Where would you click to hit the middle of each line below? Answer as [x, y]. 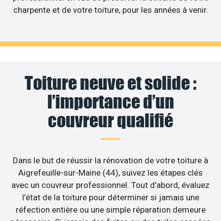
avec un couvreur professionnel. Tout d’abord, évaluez [110, 185]
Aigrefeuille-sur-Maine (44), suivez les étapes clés [110, 172]
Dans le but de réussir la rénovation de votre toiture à [110, 160]
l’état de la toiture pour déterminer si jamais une [110, 197]
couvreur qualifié [110, 120]
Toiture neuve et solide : [110, 83]
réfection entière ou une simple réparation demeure [110, 209]
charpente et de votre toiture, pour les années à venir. [110, 10]
